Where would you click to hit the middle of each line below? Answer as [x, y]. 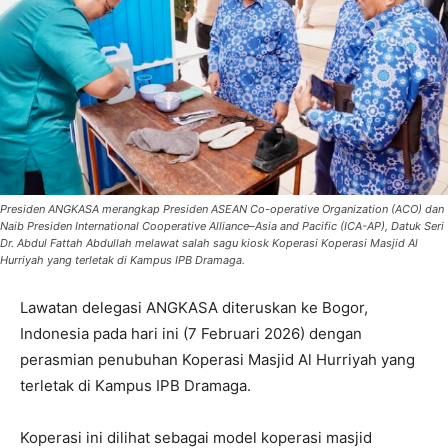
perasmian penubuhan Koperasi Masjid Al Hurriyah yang [217, 359]
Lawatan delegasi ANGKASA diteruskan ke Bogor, [194, 307]
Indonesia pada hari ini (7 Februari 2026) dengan [191, 333]
